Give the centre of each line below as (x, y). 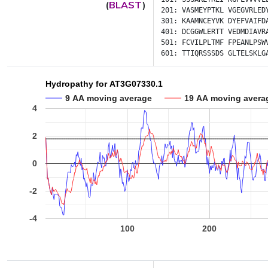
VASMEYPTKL (203, 10)
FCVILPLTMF (203, 42)
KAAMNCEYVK (203, 21)
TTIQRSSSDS (203, 53)
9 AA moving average (109, 98)
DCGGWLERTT (203, 32)
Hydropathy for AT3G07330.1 (104, 84)
